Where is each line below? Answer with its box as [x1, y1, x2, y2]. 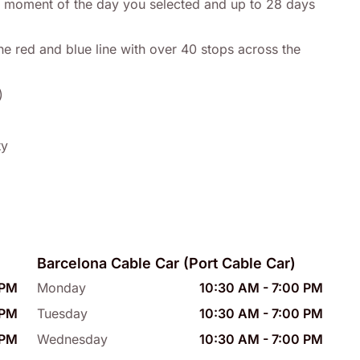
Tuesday [37, 305, 88, 322]
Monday [37, 280, 86, 297]
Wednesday [37, 331, 108, 348]
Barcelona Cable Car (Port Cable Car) [37, 255, 296, 272]
